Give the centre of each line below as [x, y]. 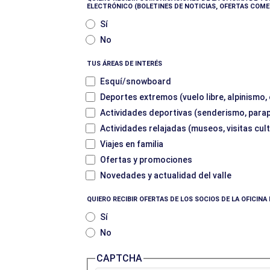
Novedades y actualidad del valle [166, 175]
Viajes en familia [132, 144]
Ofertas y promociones [146, 160]
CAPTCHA [119, 258]
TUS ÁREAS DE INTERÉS [124, 64]
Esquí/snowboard [136, 81]
